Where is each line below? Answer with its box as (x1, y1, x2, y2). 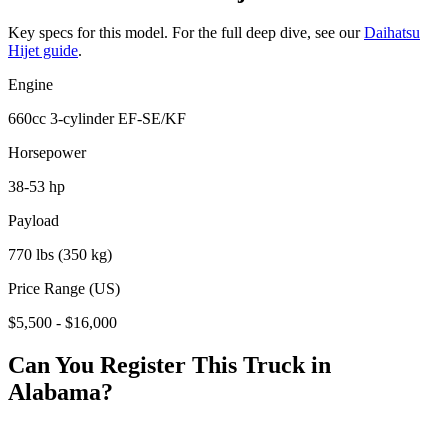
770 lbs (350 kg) (8, 245, 112, 263)
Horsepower (8, 143, 86, 161)
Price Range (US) (8, 279, 120, 297)
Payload (8, 211, 59, 229)
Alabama (8, 378, 101, 405)
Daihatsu (364, 23, 420, 41)
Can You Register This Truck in (8, 351, 331, 378)
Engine (8, 75, 53, 93)
